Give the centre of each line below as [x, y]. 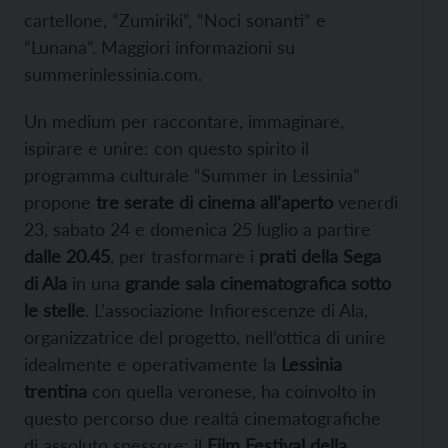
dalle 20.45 [67, 255]
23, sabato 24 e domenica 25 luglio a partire [197, 228]
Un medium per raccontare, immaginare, [184, 120]
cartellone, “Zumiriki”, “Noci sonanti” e [175, 19]
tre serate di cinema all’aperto [212, 201]
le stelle [54, 309]
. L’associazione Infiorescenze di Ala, [226, 309]
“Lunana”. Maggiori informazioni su [159, 46]
